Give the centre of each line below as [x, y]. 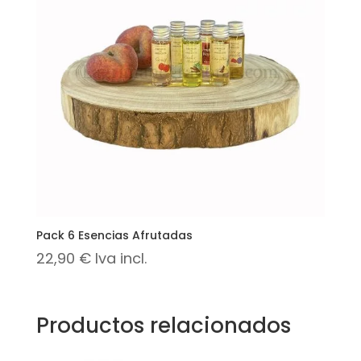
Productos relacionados [163, 326]
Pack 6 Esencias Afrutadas [114, 235]
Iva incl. [120, 258]
